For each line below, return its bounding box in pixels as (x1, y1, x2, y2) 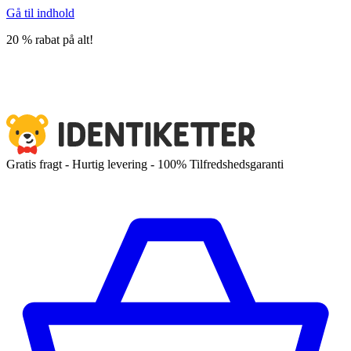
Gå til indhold (6, 6, 74, 20)
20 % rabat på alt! (6, 33, 93, 46)
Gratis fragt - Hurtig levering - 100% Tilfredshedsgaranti (6, 157, 284, 171)
